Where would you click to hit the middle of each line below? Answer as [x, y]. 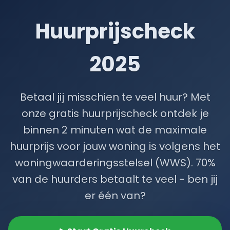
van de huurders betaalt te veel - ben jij [115, 179]
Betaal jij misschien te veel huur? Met [115, 97]
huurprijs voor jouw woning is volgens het [115, 146]
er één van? [115, 196]
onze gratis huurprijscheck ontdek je [115, 113]
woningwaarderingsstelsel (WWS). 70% [115, 163]
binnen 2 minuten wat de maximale [115, 130]
